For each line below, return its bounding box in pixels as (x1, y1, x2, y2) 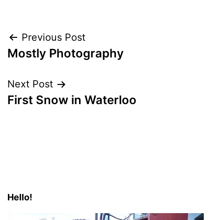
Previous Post (22, 31, 85, 44)
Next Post (7, 78, 53, 90)
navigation (7, 52, 93, 74)
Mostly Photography (7, 46, 124, 61)
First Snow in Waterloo (7, 93, 137, 108)
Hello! (7, 192, 32, 203)
